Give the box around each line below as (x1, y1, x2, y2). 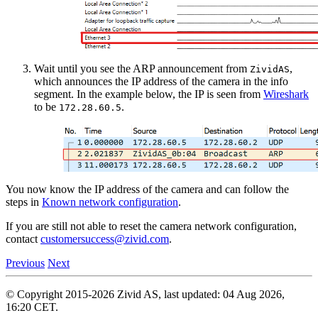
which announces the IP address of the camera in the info (34, 75, 288, 87)
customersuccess (40, 233, 114, 246)
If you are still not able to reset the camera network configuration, (6, 220, 297, 233)
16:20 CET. (6, 301, 58, 314)
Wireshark (263, 87, 309, 100)
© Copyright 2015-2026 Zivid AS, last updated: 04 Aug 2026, (6, 288, 285, 301)
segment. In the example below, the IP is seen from (34, 87, 263, 100)
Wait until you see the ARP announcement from (34, 62, 250, 75)
